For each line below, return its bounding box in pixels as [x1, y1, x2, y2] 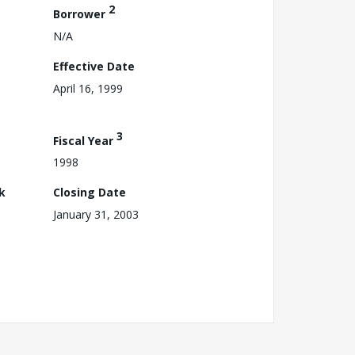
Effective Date [53, 58, 135, 74]
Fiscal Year [53, 132, 116, 148]
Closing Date [53, 185, 126, 200]
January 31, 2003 [53, 207, 139, 223]
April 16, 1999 [53, 80, 123, 96]
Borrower [53, 6, 109, 21]
